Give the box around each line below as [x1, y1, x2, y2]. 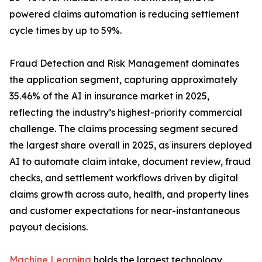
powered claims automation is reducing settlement [9, 8, 239, 20]
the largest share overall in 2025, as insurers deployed [9, 139, 252, 151]
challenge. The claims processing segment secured [9, 123, 238, 135]
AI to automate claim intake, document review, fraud [9, 156, 251, 168]
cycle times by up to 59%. [9, 25, 122, 37]
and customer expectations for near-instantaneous [9, 205, 240, 217]
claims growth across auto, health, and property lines [9, 188, 249, 201]
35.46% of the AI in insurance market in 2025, [9, 90, 209, 102]
